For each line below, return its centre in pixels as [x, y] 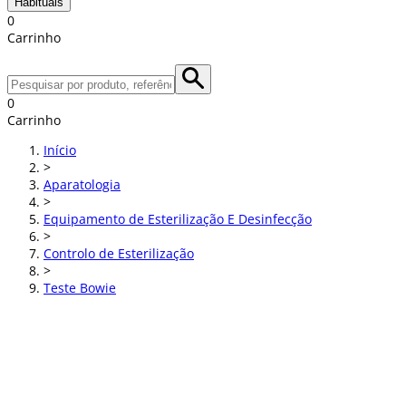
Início [60, 150]
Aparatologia [82, 184]
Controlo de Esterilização [119, 253]
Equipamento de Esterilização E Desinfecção [178, 219]
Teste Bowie [80, 288]
